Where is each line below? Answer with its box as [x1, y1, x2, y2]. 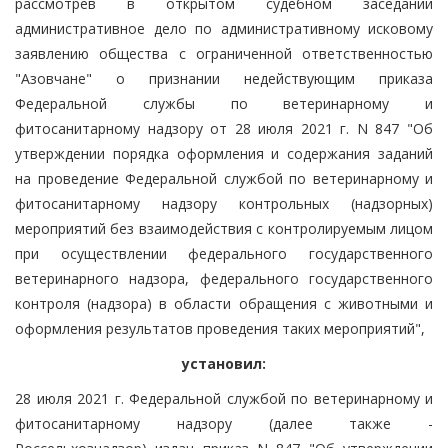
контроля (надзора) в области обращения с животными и [15, 293, 433, 313]
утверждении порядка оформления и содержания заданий [15, 143, 433, 163]
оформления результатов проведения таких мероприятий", [15, 318, 425, 338]
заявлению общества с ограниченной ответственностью [15, 43, 433, 63]
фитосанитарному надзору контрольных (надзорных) [15, 193, 433, 213]
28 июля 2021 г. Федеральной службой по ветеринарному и [15, 388, 433, 408]
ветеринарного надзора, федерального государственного [15, 268, 433, 288]
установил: [182, 353, 266, 373]
